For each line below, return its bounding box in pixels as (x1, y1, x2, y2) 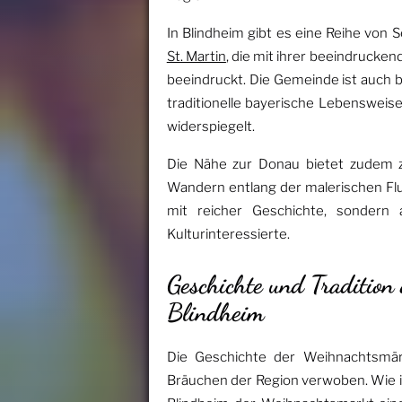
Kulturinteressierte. (166, 226, 290, 243)
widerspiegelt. (166, 118, 255, 135)
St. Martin (166, 48, 226, 66)
